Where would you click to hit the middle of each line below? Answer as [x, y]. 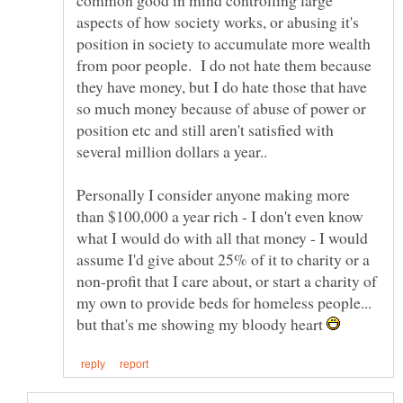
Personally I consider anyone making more [213, 195]
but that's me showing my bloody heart [201, 324]
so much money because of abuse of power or [221, 108]
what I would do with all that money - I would [222, 238]
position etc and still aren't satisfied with [205, 130]
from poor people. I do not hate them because [224, 65]
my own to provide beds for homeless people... [224, 303]
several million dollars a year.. [175, 152]
